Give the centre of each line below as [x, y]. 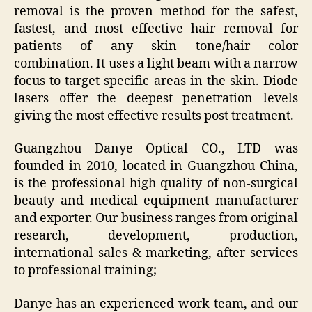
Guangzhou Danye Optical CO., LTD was [156, 149]
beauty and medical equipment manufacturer [156, 201]
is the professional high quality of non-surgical [156, 184]
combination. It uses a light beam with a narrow [156, 63]
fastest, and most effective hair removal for [156, 29]
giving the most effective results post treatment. [154, 116]
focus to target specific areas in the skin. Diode [156, 81]
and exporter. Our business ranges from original [156, 219]
